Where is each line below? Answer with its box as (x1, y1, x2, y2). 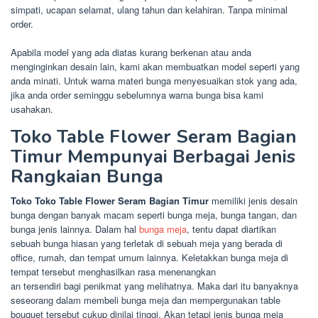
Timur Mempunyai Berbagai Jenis (11, 144, 295, 170)
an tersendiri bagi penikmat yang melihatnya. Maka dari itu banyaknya (11, 279, 298, 293)
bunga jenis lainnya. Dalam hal (11, 222, 139, 236)
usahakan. (11, 102, 53, 116)
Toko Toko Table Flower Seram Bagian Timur (11, 194, 212, 208)
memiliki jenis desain (212, 194, 297, 208)
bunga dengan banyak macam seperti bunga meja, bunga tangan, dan (11, 208, 297, 222)
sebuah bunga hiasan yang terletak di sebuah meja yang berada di (11, 236, 283, 251)
